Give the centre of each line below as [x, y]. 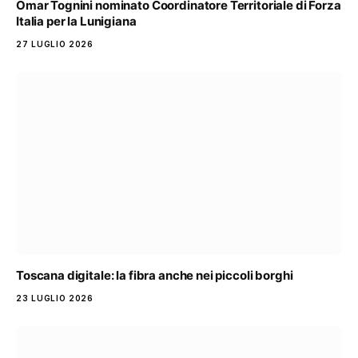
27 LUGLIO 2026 [55, 44]
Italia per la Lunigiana [76, 21]
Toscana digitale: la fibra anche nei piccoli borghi [155, 276]
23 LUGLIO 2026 [55, 298]
